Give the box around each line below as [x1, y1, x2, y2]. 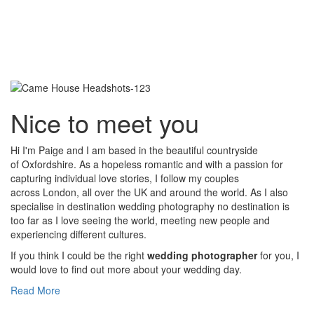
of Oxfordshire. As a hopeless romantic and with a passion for [11, 156, 283, 171]
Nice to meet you [11, 104, 199, 140]
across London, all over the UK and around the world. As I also [11, 184, 288, 199]
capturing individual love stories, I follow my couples [11, 170, 239, 185]
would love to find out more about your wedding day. [11, 261, 242, 276]
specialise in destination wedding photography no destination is [11, 198, 289, 213]
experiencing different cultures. [11, 226, 146, 241]
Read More [11, 282, 60, 297]
